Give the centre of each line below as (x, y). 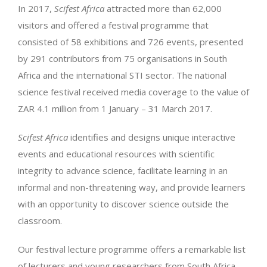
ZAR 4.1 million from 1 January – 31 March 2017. (115, 108)
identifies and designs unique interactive (152, 137)
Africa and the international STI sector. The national (122, 75)
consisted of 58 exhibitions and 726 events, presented (131, 42)
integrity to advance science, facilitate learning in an (123, 170)
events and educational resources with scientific (116, 154)
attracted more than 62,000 (163, 8)
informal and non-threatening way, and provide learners (132, 187)
